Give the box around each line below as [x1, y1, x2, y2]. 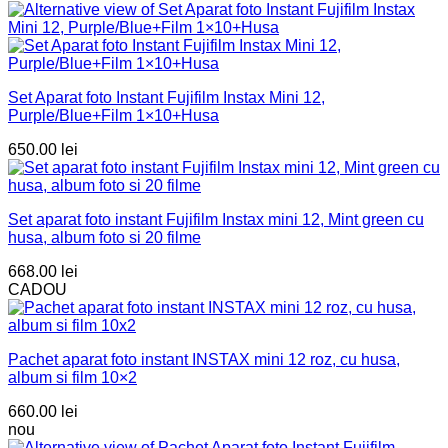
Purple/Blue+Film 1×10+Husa [8, 107, 219, 125]
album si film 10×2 [8, 369, 137, 387]
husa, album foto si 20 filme [8, 229, 201, 247]
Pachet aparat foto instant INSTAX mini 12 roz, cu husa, [8, 351, 400, 369]
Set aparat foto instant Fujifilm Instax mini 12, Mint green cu [8, 211, 424, 229]
